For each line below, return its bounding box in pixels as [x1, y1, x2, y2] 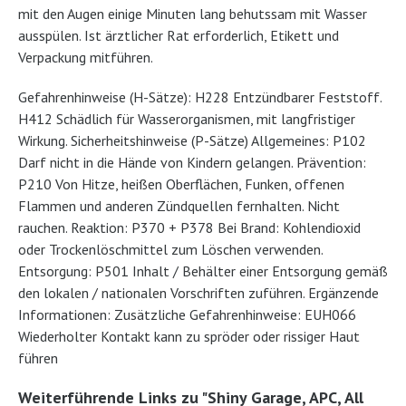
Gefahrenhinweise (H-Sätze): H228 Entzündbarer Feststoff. [18, 88, 382, 106]
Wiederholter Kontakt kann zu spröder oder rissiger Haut [18, 327, 360, 345]
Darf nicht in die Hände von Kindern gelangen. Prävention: [18, 153, 366, 171]
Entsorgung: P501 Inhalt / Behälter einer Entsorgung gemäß [18, 262, 388, 280]
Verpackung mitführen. [18, 48, 156, 66]
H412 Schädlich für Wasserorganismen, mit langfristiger [18, 110, 355, 128]
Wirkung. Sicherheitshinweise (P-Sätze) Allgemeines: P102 [18, 131, 366, 150]
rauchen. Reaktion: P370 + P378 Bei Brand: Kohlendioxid [18, 218, 361, 237]
